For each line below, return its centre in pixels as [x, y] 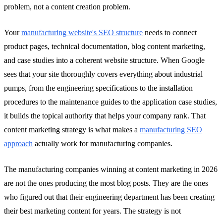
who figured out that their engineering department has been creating [109, 197]
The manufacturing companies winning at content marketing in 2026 [111, 169]
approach [18, 143]
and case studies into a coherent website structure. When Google [104, 60]
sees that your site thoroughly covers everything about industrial [103, 74]
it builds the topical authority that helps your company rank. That [105, 115]
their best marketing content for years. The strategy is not [92, 211]
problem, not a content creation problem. [67, 6]
